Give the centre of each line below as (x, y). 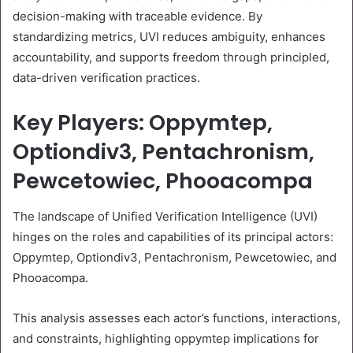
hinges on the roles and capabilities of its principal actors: (173, 236)
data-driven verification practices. (106, 78)
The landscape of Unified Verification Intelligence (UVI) (165, 216)
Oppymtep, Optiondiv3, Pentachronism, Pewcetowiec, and (175, 257)
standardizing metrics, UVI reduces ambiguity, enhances (169, 37)
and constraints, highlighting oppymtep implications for (166, 338)
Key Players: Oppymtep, (143, 123)
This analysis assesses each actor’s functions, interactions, (176, 318)
